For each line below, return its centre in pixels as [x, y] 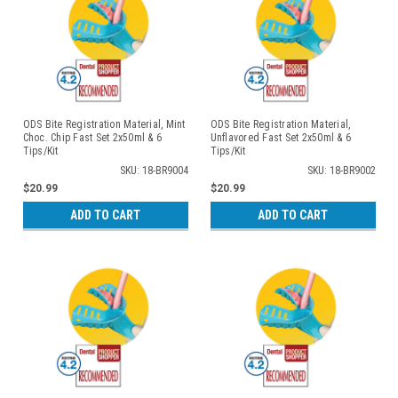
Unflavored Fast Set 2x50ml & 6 [280, 138]
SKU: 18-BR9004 [154, 171]
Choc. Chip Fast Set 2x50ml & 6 [92, 138]
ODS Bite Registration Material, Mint [104, 124]
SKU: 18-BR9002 [341, 171]
